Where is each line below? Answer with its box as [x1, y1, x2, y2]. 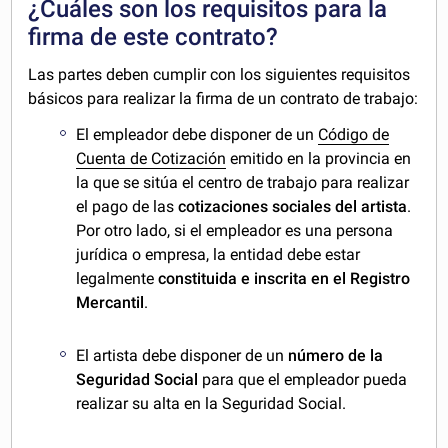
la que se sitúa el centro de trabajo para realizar [76, 173, 410, 193]
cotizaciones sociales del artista [178, 197, 408, 217]
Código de [318, 125, 390, 145]
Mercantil [76, 293, 145, 313]
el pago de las [76, 197, 179, 217]
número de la [288, 346, 384, 366]
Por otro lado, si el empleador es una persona [76, 221, 394, 241]
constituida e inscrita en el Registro [158, 269, 411, 289]
